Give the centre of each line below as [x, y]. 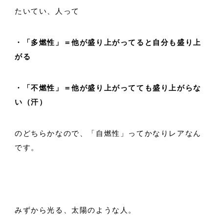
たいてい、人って [47, 11]
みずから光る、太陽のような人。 [76, 210]
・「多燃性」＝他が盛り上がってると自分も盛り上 [108, 42]
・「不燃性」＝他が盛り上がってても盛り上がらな [108, 88]
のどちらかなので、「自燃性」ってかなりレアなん [108, 133]
